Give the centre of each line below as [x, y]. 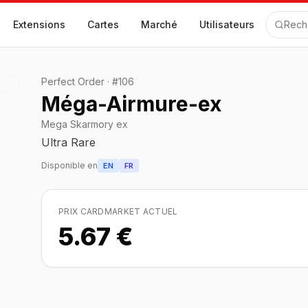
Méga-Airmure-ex [131, 104]
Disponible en [69, 165]
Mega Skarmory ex [85, 124]
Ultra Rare [68, 142]
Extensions [39, 24]
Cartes [103, 24]
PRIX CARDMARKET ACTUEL [118, 211]
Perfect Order [73, 81]
